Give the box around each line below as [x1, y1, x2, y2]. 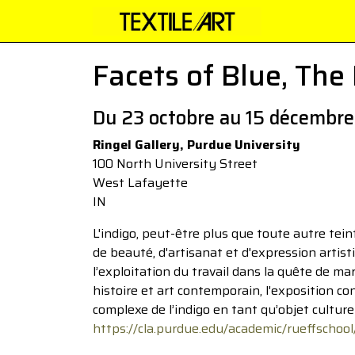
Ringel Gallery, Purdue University [93, 135, 300, 155]
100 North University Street [93, 154, 258, 174]
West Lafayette [93, 173, 188, 193]
